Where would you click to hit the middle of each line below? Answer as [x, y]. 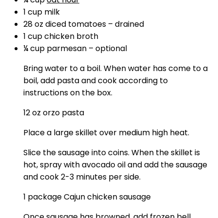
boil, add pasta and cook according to [96, 81]
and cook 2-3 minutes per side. [82, 177]
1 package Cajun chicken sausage [87, 197]
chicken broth [71, 36]
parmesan [67, 48]
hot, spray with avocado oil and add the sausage [115, 165]
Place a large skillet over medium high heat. [106, 133]
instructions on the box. [68, 93]
